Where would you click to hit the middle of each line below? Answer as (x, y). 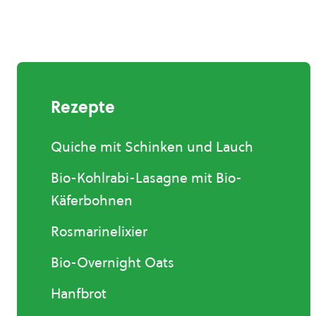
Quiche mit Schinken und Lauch (152, 147)
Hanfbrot (79, 293)
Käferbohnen (92, 200)
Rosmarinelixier (99, 231)
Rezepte (83, 107)
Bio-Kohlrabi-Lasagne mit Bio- (146, 178)
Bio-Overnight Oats (113, 262)
